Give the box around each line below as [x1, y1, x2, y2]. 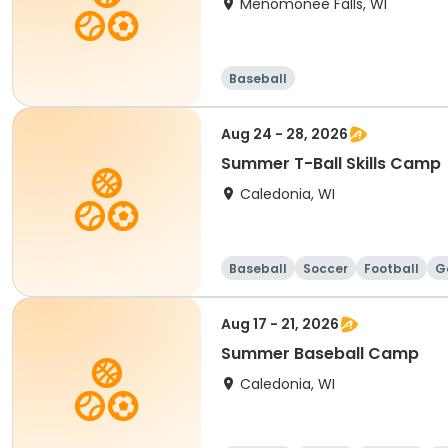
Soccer [303, 260, 348, 277]
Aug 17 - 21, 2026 [221, 314, 339, 334]
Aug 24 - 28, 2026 [221, 124, 348, 144]
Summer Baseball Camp [221, 342, 419, 365]
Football [364, 260, 419, 277]
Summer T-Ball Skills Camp [221, 152, 441, 175]
